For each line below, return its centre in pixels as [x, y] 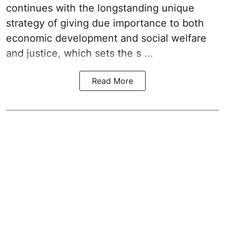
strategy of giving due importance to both [105, 23]
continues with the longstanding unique [100, 8]
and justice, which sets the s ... [80, 53]
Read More [113, 81]
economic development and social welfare [106, 38]
